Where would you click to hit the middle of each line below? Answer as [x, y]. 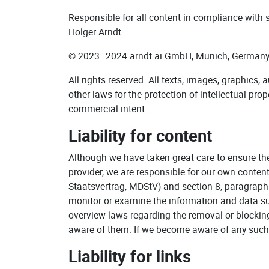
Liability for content [140, 135]
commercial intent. [108, 109]
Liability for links [130, 256]
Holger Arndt [95, 32]
